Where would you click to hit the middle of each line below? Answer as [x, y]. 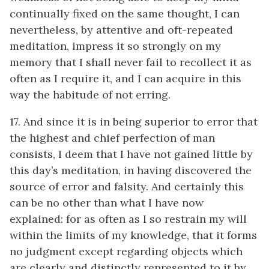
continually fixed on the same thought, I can [125, 14]
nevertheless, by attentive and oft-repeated [121, 30]
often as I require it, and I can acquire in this [125, 78]
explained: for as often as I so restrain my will [128, 219]
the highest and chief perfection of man [112, 138]
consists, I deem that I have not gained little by [131, 154]
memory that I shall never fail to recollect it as [131, 62]
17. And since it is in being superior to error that [134, 122]
